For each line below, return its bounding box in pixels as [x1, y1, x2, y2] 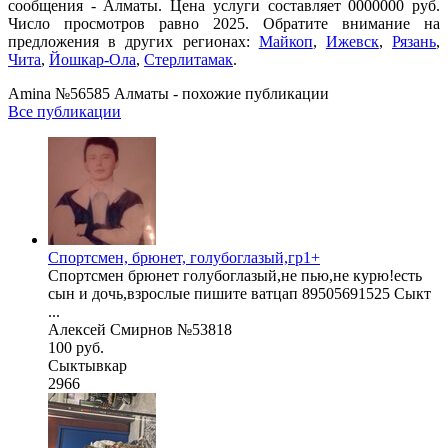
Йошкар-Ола [49, 50, 136, 68]
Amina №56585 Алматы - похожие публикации [8, 84, 329, 102]
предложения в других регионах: [8, 32, 259, 50]
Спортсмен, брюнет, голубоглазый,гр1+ [48, 248, 320, 266]
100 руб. [48, 338, 104, 356]
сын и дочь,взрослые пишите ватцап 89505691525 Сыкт [48, 284, 431, 302]
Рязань [392, 32, 437, 50]
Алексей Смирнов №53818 [48, 320, 232, 338]
